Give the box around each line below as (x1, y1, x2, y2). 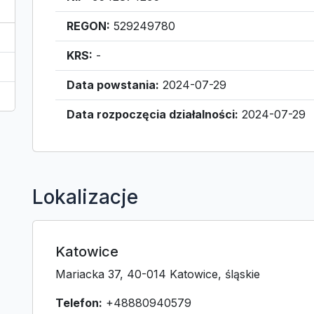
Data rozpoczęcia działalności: (67, 107, 238, 121)
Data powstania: (67, 78, 159, 92)
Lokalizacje (32, 185, 138, 209)
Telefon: (55, 296, 102, 310)
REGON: (67, 19, 110, 33)
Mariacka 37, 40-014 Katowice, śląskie (55, 267, 260, 281)
